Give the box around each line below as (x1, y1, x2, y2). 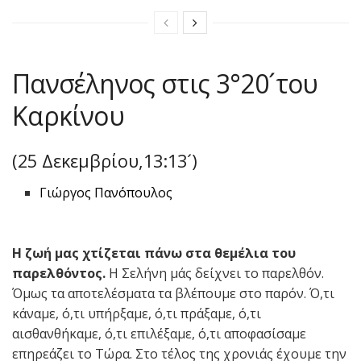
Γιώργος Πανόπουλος (39, 183, 173, 201)
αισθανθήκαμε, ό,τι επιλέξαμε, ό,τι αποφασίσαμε (12, 324, 306, 342)
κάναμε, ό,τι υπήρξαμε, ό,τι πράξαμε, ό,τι (12, 304, 261, 322)
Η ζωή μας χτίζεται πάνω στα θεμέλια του (12, 243, 296, 262)
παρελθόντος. (12, 263, 109, 282)
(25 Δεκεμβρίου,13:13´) (12, 149, 197, 173)
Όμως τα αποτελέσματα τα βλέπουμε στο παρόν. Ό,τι (12, 284, 334, 302)
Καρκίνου (12, 98, 124, 133)
